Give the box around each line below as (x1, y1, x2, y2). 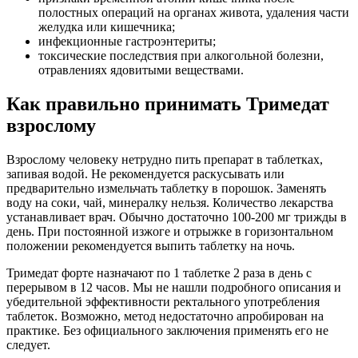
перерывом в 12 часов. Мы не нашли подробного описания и (6, 280, 341, 294)
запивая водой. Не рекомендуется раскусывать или (6, 166, 284, 181)
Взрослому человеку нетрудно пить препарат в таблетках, (6, 152, 323, 166)
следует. (6, 337, 50, 352)
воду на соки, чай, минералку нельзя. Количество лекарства (6, 195, 333, 209)
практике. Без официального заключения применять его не (6, 323, 328, 337)
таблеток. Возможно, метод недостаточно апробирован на (6, 308, 324, 323)
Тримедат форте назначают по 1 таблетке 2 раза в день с (6, 265, 312, 280)
